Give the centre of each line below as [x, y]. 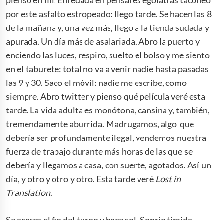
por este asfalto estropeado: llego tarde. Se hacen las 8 [109, 14]
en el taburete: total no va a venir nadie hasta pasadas [107, 69]
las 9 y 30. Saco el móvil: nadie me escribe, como [96, 82]
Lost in [168, 179]
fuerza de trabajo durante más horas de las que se [99, 151]
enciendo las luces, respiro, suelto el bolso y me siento [108, 55]
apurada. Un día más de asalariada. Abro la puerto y [103, 41]
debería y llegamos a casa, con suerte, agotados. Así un [109, 165]
